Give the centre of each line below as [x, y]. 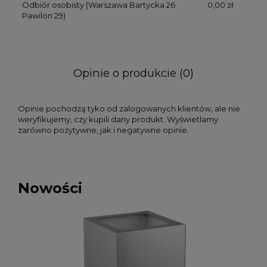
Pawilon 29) [44, 15]
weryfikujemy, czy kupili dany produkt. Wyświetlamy [118, 119]
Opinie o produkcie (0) [133, 73]
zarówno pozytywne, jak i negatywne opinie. [103, 130]
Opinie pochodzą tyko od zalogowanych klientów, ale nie [129, 109]
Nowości [50, 188]
